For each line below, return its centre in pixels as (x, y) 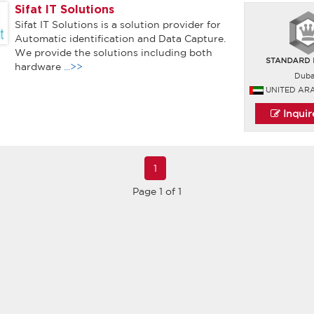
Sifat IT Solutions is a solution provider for (117, 25)
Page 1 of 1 (157, 191)
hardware (39, 67)
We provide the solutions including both (113, 53)
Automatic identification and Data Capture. (120, 39)
